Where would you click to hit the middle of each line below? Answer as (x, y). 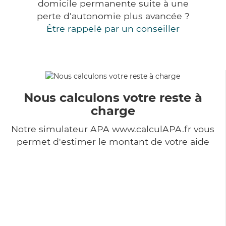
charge (113, 110)
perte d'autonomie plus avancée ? (113, 16)
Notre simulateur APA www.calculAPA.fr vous (113, 129)
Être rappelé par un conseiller (113, 29)
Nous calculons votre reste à (113, 97)
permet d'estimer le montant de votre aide (113, 141)
